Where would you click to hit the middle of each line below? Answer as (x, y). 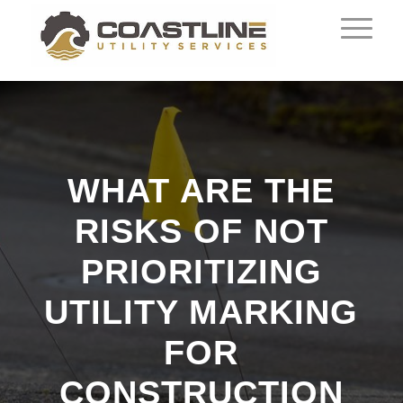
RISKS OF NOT (201, 231)
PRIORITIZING (201, 272)
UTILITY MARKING (201, 312)
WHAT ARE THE (201, 191)
